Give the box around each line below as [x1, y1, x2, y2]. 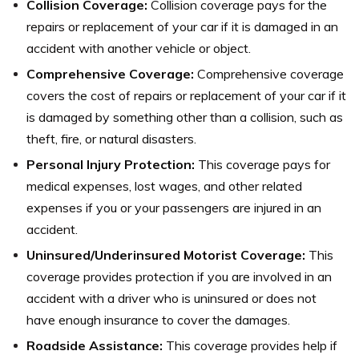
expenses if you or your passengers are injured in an [26, 199, 321, 216]
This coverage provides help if [163, 337, 337, 353]
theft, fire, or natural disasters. [26, 130, 196, 147]
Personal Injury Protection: [26, 155, 195, 172]
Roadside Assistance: [26, 337, 163, 353]
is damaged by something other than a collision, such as [26, 108, 343, 125]
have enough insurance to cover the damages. [26, 311, 290, 328]
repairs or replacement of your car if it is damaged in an [26, 18, 338, 34]
